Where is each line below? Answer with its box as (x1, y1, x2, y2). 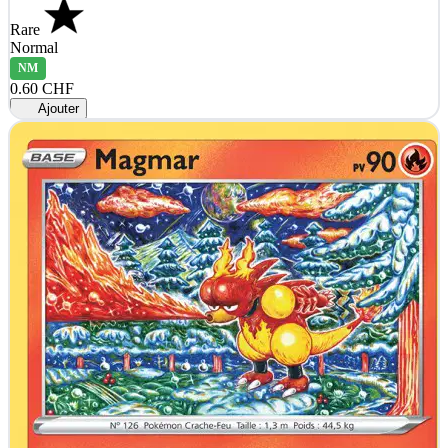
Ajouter (34, 100, 80, 116)
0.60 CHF (9, 79, 74, 97)
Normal (9, 38, 58, 56)
